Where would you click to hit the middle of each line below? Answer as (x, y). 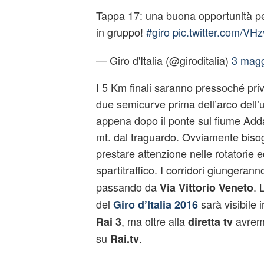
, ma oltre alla (154, 221)
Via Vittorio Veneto (206, 187)
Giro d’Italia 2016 (155, 204)
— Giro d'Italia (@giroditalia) (164, 60)
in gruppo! (121, 32)
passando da (128, 187)
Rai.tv (124, 239)
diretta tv (210, 222)
